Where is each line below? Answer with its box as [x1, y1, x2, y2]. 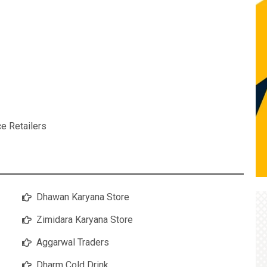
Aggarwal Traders [36, 237, 109, 249]
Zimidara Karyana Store [36, 214, 133, 226]
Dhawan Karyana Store [36, 191, 129, 203]
